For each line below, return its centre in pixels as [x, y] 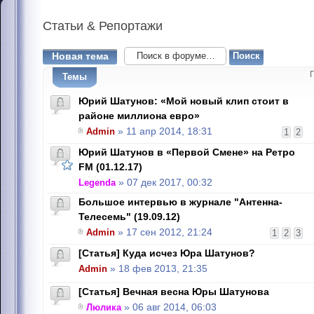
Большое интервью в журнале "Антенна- [180, 202]
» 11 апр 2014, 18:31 [164, 131]
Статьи [63, 26]
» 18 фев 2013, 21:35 [157, 269]
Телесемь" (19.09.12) [129, 217]
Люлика [104, 307]
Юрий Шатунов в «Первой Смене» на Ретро [187, 152]
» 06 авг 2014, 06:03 [169, 307]
